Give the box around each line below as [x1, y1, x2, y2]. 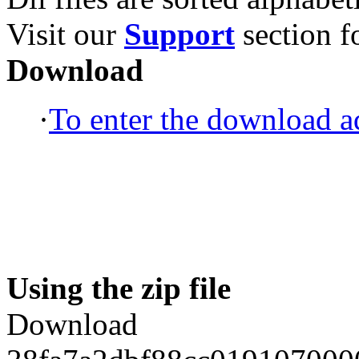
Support [124, 16, 235, 51]
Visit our [6, 16, 124, 51]
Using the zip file [6, 270, 231, 305]
